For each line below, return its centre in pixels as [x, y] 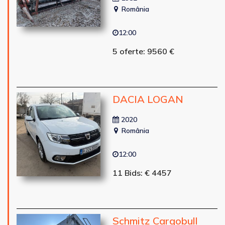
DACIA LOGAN [148, 99]
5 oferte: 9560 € [143, 51]
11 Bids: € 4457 [142, 173]
